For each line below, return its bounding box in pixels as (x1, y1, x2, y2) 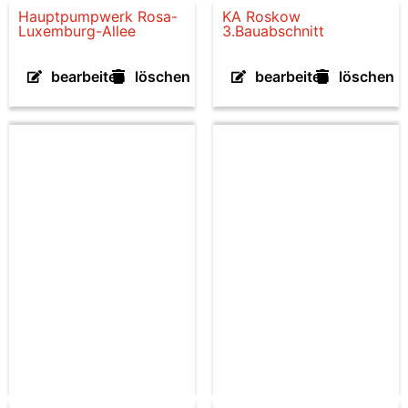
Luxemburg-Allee (18, 22, 136, 40)
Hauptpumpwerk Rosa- (18, 7, 178, 25)
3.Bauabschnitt (222, 22, 324, 40)
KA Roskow (222, 7, 301, 25)
